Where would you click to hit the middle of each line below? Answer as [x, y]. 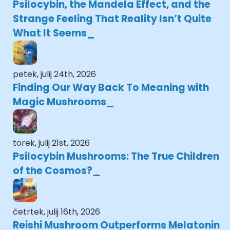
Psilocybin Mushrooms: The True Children [116, 156]
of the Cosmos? [53, 170]
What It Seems [50, 33]
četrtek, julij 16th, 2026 [56, 212]
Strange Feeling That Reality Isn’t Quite [112, 18]
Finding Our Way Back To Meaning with [111, 87]
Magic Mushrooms [60, 102]
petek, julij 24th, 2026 [54, 74]
